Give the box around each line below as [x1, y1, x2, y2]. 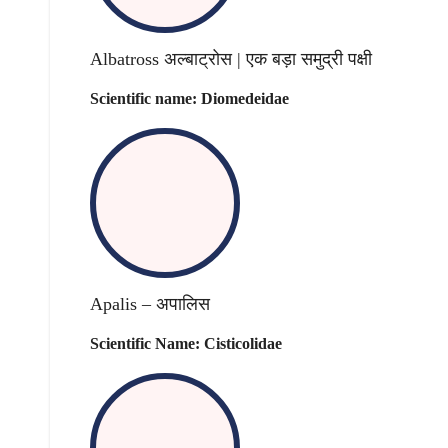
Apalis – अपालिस [90, 293, 210, 314]
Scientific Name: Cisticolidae [90, 334, 282, 352]
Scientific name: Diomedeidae [90, 90, 289, 108]
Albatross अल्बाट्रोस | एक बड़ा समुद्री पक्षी [90, 48, 372, 69]
